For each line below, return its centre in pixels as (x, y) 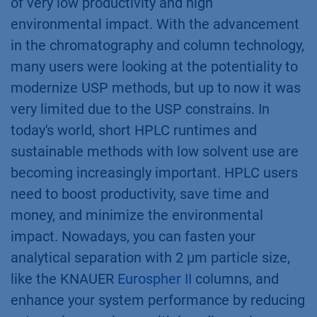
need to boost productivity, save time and (140, 194)
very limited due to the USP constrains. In (140, 109)
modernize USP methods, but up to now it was (156, 88)
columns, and (235, 279)
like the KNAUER (64, 279)
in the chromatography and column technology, (157, 46)
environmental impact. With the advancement (155, 24)
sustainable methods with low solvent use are (155, 152)
